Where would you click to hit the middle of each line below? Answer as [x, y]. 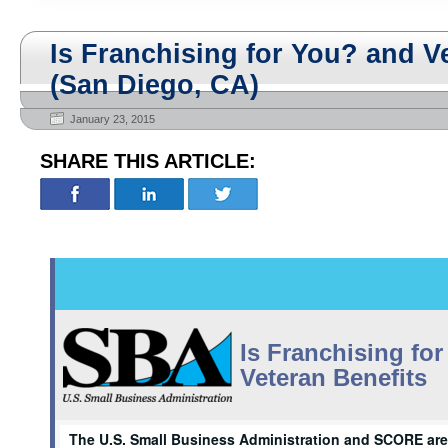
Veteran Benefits [333, 378]
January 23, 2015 [112, 119]
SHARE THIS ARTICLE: [148, 161]
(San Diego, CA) [154, 85]
